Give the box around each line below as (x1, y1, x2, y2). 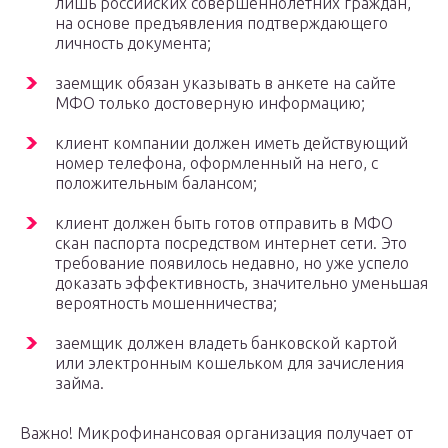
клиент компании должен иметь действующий (55, 134, 408, 153)
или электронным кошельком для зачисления (55, 354, 404, 373)
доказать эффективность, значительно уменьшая (55, 274, 428, 293)
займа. (55, 374, 104, 393)
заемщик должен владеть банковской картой (55, 334, 397, 353)
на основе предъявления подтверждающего (55, 14, 388, 33)
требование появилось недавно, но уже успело (55, 254, 409, 273)
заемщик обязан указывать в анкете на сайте (55, 74, 396, 93)
